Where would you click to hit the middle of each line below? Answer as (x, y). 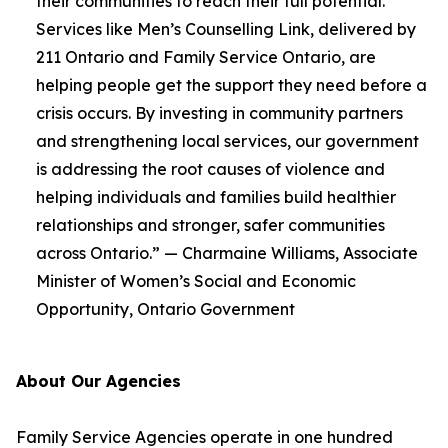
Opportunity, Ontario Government (165, 309)
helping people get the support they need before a (231, 85)
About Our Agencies (98, 381)
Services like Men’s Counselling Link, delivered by (226, 29)
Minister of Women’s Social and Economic (196, 281)
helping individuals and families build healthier (216, 197)
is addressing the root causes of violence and (210, 169)
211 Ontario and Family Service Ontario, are (206, 57)
